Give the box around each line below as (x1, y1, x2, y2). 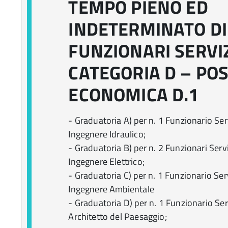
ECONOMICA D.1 (68, 80, 199, 108)
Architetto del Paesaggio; (68, 210, 167, 223)
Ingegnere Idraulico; (68, 127, 146, 141)
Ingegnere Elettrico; (68, 155, 145, 168)
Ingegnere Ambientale (68, 182, 154, 196)
